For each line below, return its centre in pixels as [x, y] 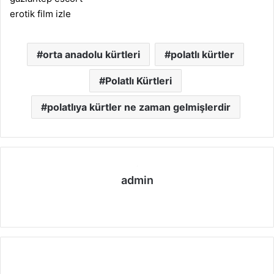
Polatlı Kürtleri [139, 80]
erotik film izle [40, 13]
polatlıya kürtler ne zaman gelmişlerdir [139, 107]
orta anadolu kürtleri [91, 54]
